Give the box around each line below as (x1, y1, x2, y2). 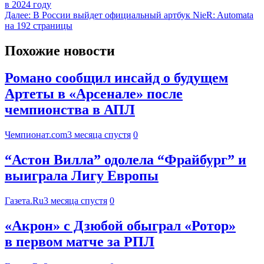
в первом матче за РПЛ (5, 234, 154, 250)
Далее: (5, 9, 31, 20)
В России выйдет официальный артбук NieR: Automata (33, 9, 253, 20)
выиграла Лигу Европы (5, 168, 159, 184)
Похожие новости (5, 42, 115, 58)
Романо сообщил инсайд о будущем (5, 70, 228, 86)
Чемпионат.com (5, 130, 67, 140)
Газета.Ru (5, 196, 44, 206)
